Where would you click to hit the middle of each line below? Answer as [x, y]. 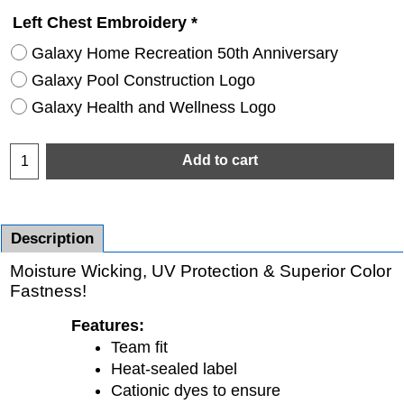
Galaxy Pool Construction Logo [143, 81]
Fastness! [48, 291]
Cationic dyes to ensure [196, 391]
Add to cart [220, 161]
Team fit [139, 348]
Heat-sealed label [174, 369]
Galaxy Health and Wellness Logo [154, 107]
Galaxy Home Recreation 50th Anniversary [185, 54]
